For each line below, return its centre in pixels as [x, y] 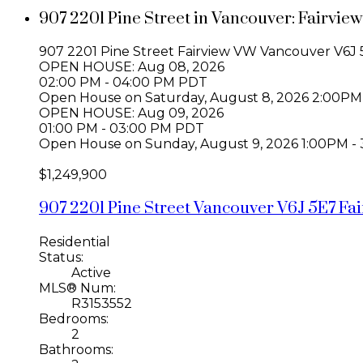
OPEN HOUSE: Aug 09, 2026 [131, 113]
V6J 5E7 [306, 209]
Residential [75, 241]
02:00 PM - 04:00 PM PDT [123, 83]
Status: [61, 257]
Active [91, 272]
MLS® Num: [77, 288]
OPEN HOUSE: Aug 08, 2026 [132, 67]
